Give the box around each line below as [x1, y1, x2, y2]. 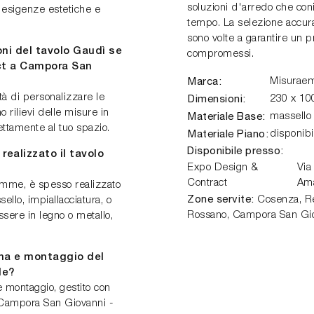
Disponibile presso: [187, 144, 284, 156]
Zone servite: [187, 193, 254, 205]
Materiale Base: [188, 110, 266, 122]
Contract [187, 178, 227, 188]
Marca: [188, 75, 221, 87]
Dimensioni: [188, 93, 246, 104]
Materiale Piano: [188, 128, 268, 139]
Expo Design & [187, 163, 259, 172]
